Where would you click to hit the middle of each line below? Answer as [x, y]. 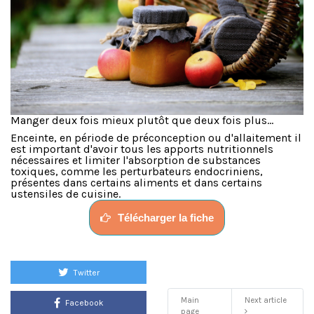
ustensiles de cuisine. [66, 194]
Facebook [83, 303]
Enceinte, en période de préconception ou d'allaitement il [156, 138]
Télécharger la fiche [166, 218]
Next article [265, 300]
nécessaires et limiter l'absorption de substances [136, 161]
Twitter [85, 273]
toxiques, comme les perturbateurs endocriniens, [137, 172]
